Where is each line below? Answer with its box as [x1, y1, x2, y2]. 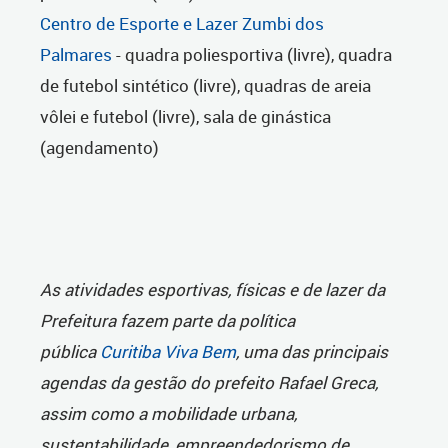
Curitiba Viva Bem [100, 340, 236, 364]
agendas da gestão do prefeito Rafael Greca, [40, 371, 378, 395]
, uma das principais [236, 340, 388, 364]
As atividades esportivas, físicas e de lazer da [40, 278, 385, 302]
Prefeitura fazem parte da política [40, 309, 295, 333]
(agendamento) [40, 136, 159, 160]
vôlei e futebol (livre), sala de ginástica [40, 105, 331, 129]
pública [40, 340, 100, 364]
